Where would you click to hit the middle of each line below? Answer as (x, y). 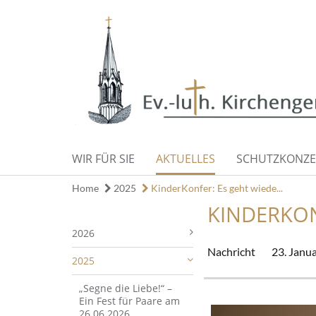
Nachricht (231, 251)
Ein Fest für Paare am (129, 300)
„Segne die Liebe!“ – (126, 288)
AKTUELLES (186, 158)
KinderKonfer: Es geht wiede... (216, 188)
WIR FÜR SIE (103, 158)
